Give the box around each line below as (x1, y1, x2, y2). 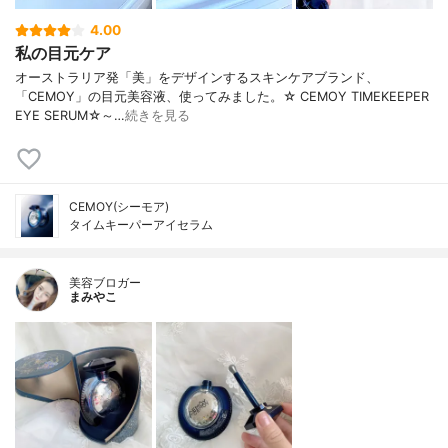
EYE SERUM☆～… (15, 107, 125, 123)
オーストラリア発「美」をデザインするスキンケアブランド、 (15, 69, 379, 85)
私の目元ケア (15, 42, 111, 63)
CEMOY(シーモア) (69, 198, 169, 214)
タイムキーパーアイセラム (69, 216, 213, 232)
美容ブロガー (69, 274, 141, 290)
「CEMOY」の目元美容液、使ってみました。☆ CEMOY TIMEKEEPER (15, 88, 429, 104)
